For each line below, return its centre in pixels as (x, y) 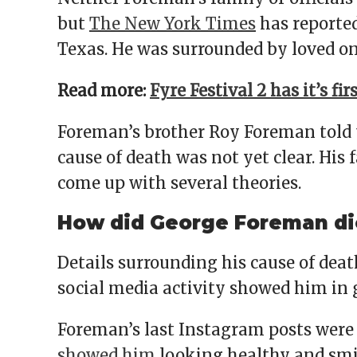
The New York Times (173, 24)
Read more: (104, 91)
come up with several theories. (179, 183)
